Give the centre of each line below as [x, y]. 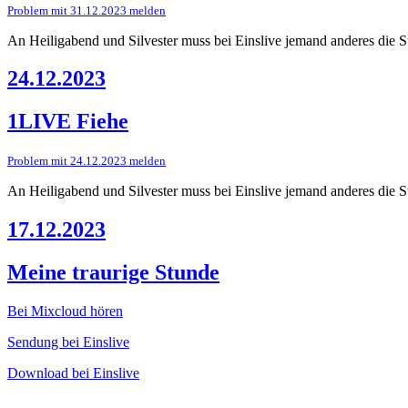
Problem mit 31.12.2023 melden [87, 10]
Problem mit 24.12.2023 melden [87, 161]
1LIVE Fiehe [68, 122]
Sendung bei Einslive [68, 342]
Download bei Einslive [73, 372]
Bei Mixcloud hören [65, 311]
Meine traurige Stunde [113, 273]
